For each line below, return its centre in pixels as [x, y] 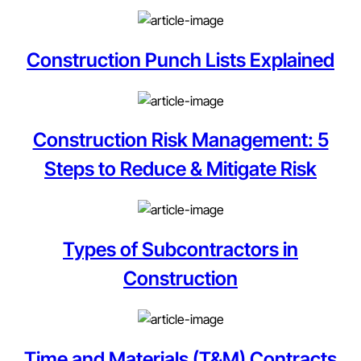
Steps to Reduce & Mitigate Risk [180, 169]
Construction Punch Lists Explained [180, 60]
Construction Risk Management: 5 [180, 140]
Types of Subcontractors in [180, 250]
